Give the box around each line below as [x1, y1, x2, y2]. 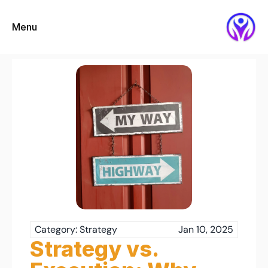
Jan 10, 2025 [178, 223, 233, 236]
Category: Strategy [35, 223, 117, 236]
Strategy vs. [30, 236, 158, 262]
